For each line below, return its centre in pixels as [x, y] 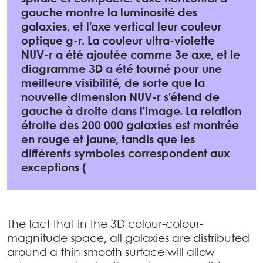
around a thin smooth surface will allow [111, 253]
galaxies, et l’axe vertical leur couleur [121, 27]
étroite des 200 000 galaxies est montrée [130, 126]
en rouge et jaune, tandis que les [108, 140]
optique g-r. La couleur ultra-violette [118, 41]
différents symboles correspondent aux [126, 154]
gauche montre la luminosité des [109, 13]
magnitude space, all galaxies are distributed [128, 239]
